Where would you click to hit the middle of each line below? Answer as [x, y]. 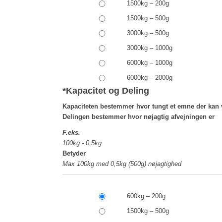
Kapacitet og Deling [108, 91]
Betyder [74, 154]
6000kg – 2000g [150, 78]
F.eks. [72, 133]
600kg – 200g [146, 196]
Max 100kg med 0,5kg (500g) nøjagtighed [122, 164]
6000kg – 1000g [150, 63]
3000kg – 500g [148, 33]
